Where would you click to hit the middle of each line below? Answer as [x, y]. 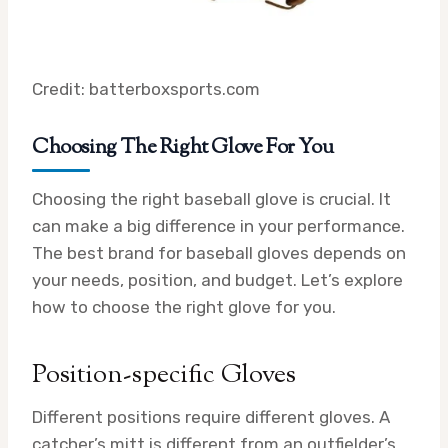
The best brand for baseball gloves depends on [219, 252]
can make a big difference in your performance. [218, 225]
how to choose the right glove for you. [184, 306]
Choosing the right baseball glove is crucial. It [211, 198]
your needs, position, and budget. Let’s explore [217, 279]
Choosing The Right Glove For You [183, 147]
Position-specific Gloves [164, 375]
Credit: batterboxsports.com [146, 88]
